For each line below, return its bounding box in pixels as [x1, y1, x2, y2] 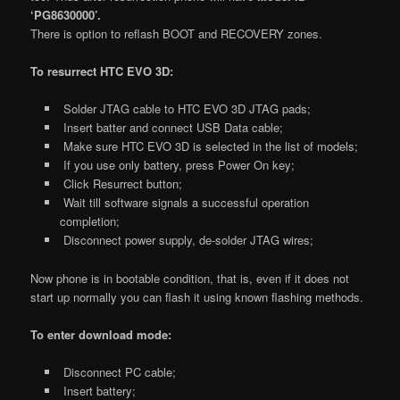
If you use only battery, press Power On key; [59, 156, 295, 174]
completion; [59, 212, 120, 230]
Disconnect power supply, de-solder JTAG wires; [59, 231, 313, 249]
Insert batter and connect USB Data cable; [59, 119, 283, 137]
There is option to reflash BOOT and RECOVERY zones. [30, 25, 323, 43]
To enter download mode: [30, 325, 172, 343]
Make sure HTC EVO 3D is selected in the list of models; [59, 137, 358, 155]
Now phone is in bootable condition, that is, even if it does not [30, 269, 350, 287]
